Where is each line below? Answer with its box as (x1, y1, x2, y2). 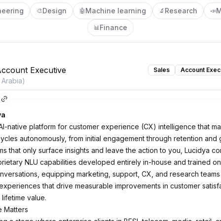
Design (42, 6, 67, 15)
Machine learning (85, 6, 146, 15)
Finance (100, 23, 127, 32)
